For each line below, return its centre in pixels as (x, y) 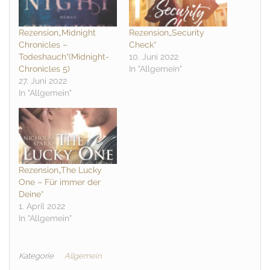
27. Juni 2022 (43, 81)
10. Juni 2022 (154, 57)
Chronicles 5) (44, 69)
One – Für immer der (60, 182)
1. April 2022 (42, 206)
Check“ (143, 45)
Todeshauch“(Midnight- (64, 57)
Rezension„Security (167, 33)
